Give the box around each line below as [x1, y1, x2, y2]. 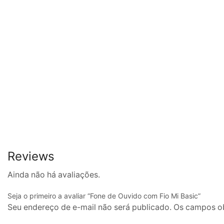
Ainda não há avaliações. [7, 170, 100, 180]
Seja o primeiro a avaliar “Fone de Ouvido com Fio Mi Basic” [7, 191, 200, 200]
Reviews [7, 149, 54, 164]
